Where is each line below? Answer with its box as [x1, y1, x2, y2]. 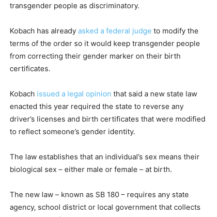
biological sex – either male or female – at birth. [10, 164, 172, 174]
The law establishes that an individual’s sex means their [10, 152, 200, 161]
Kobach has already [10, 26, 78, 35]
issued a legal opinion [35, 89, 111, 98]
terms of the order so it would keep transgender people [10, 38, 200, 48]
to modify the [152, 26, 199, 35]
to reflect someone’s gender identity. [10, 126, 135, 136]
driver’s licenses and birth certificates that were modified [10, 114, 205, 124]
